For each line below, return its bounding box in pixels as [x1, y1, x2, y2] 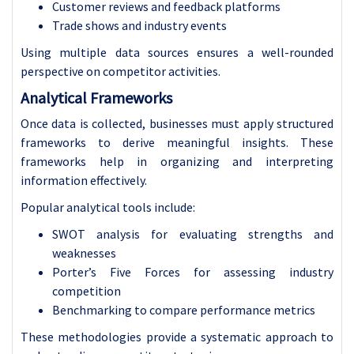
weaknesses [52, 244, 116, 261]
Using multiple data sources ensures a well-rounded [21, 43, 333, 60]
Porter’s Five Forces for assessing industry [52, 263, 333, 280]
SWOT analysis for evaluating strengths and [52, 225, 333, 242]
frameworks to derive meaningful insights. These [21, 134, 333, 150]
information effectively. [21, 171, 147, 188]
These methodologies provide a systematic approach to [21, 328, 333, 345]
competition [52, 282, 121, 299]
